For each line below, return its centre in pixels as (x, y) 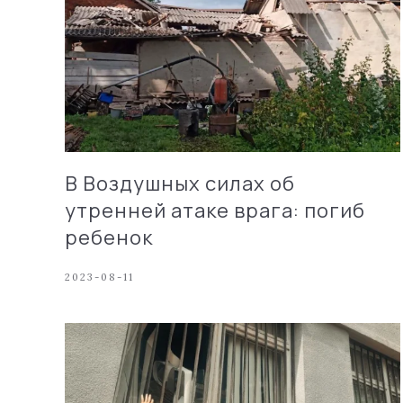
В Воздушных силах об (180, 183)
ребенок (109, 237)
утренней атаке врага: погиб (215, 210)
